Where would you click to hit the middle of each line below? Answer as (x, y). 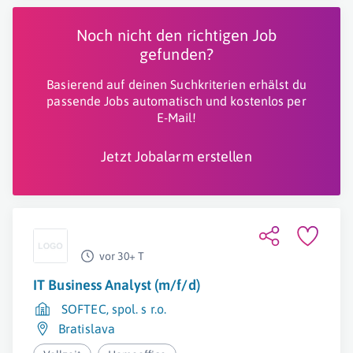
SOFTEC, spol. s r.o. (114, 309)
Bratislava (87, 329)
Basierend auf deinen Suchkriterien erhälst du (176, 84)
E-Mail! (176, 117)
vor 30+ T (122, 256)
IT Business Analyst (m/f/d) (117, 285)
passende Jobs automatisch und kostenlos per (176, 101)
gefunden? (176, 54)
